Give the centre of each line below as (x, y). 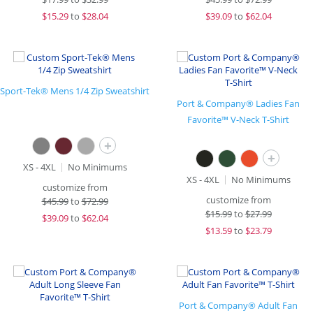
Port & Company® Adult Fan (238, 305)
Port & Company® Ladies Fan (238, 103)
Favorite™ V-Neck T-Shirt (238, 119)
